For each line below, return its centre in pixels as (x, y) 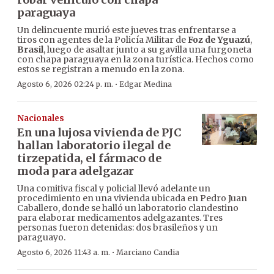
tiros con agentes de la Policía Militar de (102, 40)
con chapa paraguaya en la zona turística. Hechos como (135, 60)
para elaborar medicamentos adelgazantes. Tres (120, 218)
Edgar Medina (146, 84)
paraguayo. (41, 238)
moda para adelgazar (76, 171)
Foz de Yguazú (219, 40)
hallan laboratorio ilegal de (94, 146)
